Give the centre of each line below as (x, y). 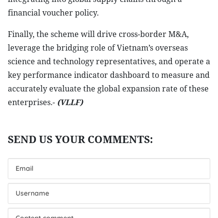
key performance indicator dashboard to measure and (109, 75)
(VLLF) (70, 102)
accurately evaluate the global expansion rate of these (108, 89)
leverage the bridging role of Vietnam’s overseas (98, 48)
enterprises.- (32, 102)
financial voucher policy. (53, 13)
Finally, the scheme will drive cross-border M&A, (98, 34)
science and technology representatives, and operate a (109, 61)
